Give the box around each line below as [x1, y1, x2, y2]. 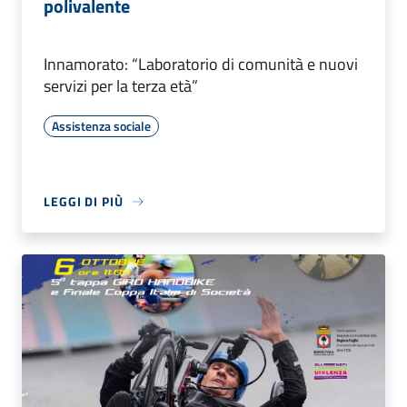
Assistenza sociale [52, 116, 151, 136]
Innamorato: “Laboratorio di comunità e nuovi [44, 52, 358, 77]
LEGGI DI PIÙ [44, 192, 124, 212]
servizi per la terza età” [44, 74, 198, 99]
